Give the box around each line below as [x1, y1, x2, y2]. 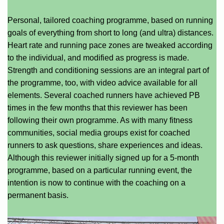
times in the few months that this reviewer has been [7, 103, 187, 112]
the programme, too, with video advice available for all [7, 78, 197, 87]
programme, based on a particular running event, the [7, 166, 192, 175]
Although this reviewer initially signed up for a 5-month [7, 153, 199, 162]
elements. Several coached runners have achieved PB [7, 91, 200, 100]
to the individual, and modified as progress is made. [7, 53, 189, 62]
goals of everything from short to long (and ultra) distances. [7, 28, 213, 37]
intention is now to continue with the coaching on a [7, 178, 185, 187]
